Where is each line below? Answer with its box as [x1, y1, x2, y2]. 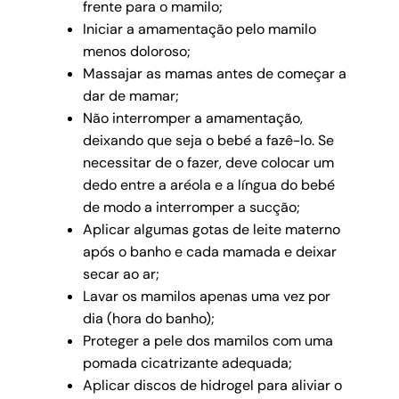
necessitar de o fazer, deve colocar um [82, 153, 334, 173]
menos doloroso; [82, 42, 191, 61]
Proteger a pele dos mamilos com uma [82, 331, 333, 351]
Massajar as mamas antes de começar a [82, 64, 346, 84]
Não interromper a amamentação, [82, 109, 303, 128]
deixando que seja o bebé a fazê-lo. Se [82, 131, 334, 151]
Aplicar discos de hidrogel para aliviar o [82, 376, 342, 395]
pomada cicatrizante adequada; [82, 354, 292, 373]
